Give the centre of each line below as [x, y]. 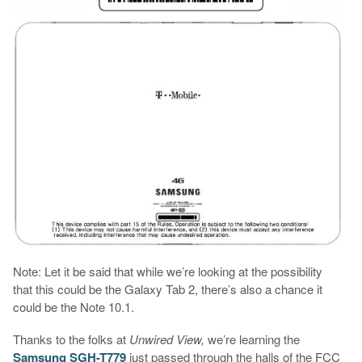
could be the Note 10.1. [73, 307]
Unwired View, [168, 339]
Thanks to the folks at [71, 339]
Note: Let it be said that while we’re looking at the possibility [167, 271]
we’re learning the [253, 339]
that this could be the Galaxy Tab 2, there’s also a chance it [167, 289]
